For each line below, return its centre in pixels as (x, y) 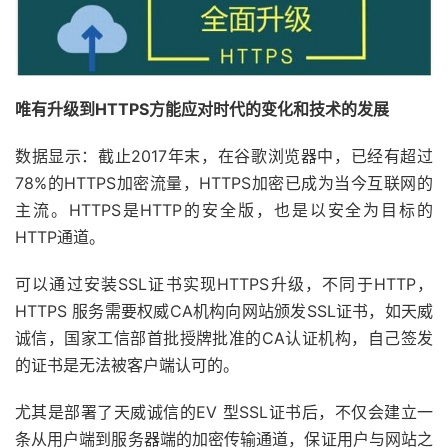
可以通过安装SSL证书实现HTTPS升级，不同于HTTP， (224, 283)
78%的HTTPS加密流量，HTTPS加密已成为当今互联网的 (224, 182)
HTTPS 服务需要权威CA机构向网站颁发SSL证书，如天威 (224, 310)
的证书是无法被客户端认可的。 (127, 364)
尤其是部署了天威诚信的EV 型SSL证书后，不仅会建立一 (224, 411)
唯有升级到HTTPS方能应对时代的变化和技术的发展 (202, 108)
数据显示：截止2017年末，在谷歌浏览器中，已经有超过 (224, 155)
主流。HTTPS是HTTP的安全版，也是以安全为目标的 (224, 209)
